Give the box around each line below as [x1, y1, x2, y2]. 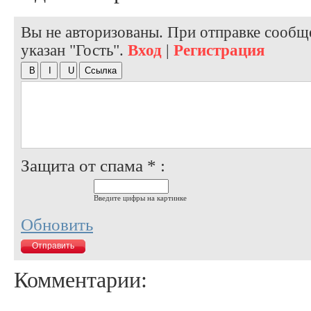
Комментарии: [14, 267, 147, 292]
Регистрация [174, 41, 264, 59]
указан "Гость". [21, 41, 128, 59]
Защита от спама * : [21, 155, 165, 175]
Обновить [21, 215, 93, 234]
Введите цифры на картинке [94, 193, 187, 202]
